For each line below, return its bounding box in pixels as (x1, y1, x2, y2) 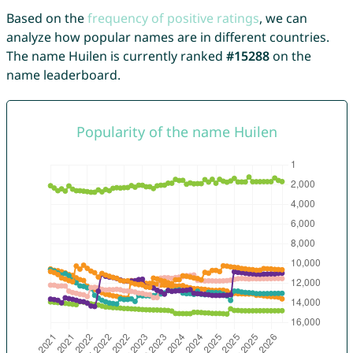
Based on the (6, 9, 87, 28)
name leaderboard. (6, 66, 121, 84)
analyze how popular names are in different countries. (6, 28, 329, 46)
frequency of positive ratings (87, 9, 259, 28)
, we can (258, 9, 307, 28)
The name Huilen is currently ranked (6, 47, 226, 65)
